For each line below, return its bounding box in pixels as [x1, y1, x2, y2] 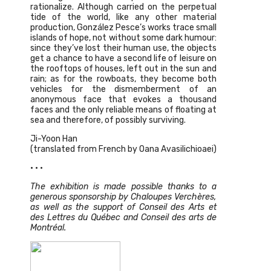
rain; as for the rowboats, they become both [30, 74, 217, 84]
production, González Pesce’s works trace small [30, 22, 217, 33]
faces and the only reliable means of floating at [30, 105, 217, 115]
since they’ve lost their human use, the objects [30, 43, 217, 53]
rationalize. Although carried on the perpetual [30, 2, 217, 12]
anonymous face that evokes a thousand [30, 94, 217, 105]
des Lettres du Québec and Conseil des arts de [30, 212, 217, 223]
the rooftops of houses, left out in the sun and [30, 64, 217, 74]
